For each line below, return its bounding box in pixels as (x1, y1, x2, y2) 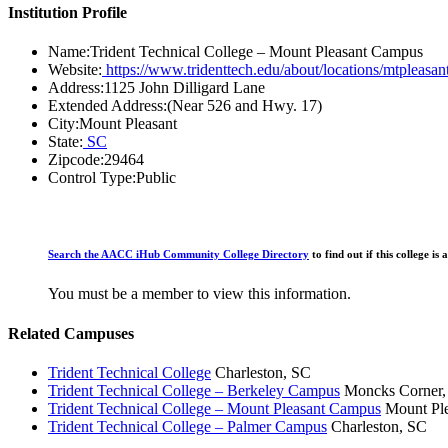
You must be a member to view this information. (48, 285, 351, 303)
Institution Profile (8, 4, 127, 22)
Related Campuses (8, 324, 134, 342)
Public (136, 169, 176, 187)
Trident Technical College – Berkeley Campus (48, 381, 340, 399)
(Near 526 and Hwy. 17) (167, 97, 322, 115)
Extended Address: (48, 97, 167, 115)
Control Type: (48, 169, 136, 187)
